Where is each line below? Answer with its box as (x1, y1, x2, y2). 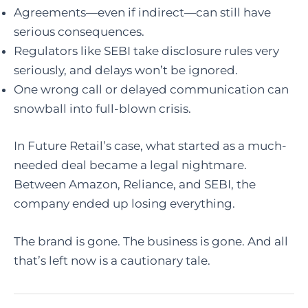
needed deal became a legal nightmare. (14, 157, 247, 172)
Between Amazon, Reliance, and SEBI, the (14, 177, 256, 191)
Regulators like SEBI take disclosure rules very (14, 44, 279, 58)
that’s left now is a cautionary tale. (14, 254, 210, 268)
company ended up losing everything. (14, 196, 235, 210)
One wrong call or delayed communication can (14, 82, 289, 97)
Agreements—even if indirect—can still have (14, 5, 271, 20)
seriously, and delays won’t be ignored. (14, 63, 238, 78)
